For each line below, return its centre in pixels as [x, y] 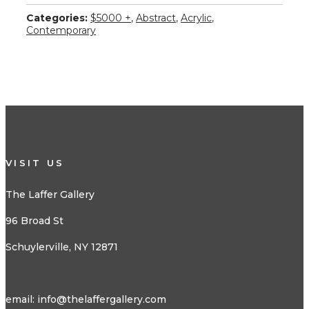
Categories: [57, 18]
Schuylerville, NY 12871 [62, 247]
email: [21, 299]
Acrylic [196, 18]
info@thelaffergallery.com [102, 299]
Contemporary [61, 31]
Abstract [156, 18]
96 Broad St [34, 220]
